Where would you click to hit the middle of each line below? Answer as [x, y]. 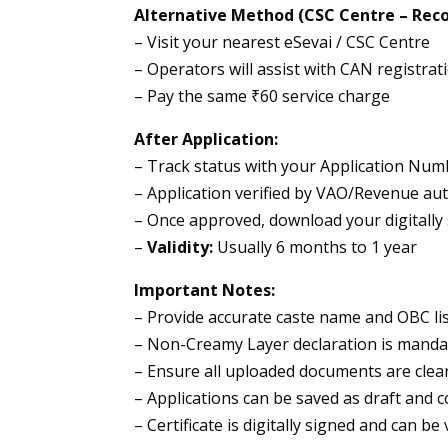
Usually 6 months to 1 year [315, 247]
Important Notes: [205, 290]
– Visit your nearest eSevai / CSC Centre [282, 42]
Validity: [180, 247]
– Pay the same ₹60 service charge [262, 96]
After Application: [206, 139]
